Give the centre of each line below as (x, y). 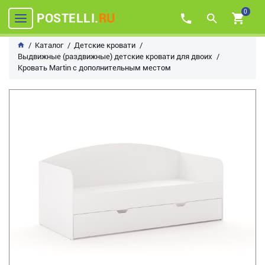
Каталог (49, 45)
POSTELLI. (68, 18)
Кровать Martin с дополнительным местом (94, 68)
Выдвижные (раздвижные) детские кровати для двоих (115, 56)
